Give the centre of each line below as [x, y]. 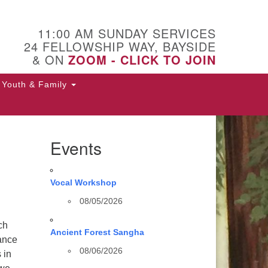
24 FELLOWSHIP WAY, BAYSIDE [120, 46]
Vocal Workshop [83, 182]
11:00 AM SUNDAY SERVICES [127, 33]
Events [76, 148]
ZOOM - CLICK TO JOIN [142, 60]
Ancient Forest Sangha [97, 232]
